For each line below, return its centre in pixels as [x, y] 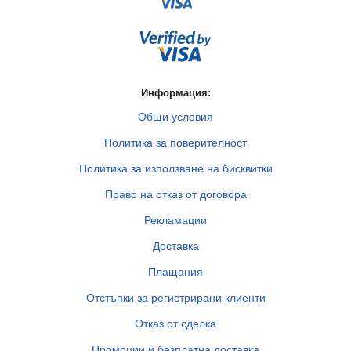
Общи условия [175, 116]
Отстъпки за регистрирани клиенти [175, 297]
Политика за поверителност [175, 142]
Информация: [175, 94]
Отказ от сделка [175, 323]
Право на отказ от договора [175, 194]
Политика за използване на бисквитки [175, 168]
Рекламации [175, 220]
